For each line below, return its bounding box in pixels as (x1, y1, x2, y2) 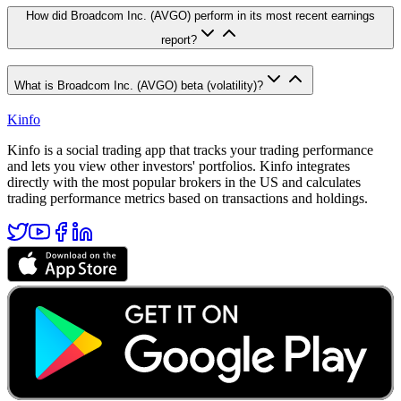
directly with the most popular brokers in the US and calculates (7, 174, 361, 190)
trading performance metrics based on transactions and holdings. (7, 190, 368, 206)
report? (161, 32, 197, 47)
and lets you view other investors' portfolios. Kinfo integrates (7, 158, 350, 174)
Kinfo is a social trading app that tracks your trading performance (7, 141, 373, 158)
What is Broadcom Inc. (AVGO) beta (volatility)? (14, 79, 263, 93)
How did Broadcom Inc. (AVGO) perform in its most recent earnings (26, 8, 375, 22)
